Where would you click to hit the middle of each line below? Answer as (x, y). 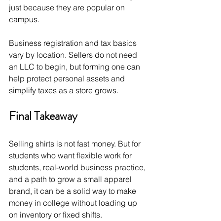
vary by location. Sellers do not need (74, 55)
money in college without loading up (74, 203)
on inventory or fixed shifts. (55, 215)
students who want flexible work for (71, 156)
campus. (24, 19)
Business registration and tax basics (74, 43)
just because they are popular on (68, 8)
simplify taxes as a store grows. (64, 91)
